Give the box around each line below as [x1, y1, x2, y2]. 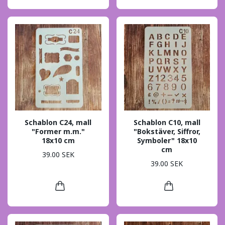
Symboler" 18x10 [137, 135, 197, 145]
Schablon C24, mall [25, 117, 92, 127]
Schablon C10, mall [133, 117, 200, 127]
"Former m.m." [31, 126, 85, 136]
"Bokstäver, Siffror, [133, 126, 200, 136]
